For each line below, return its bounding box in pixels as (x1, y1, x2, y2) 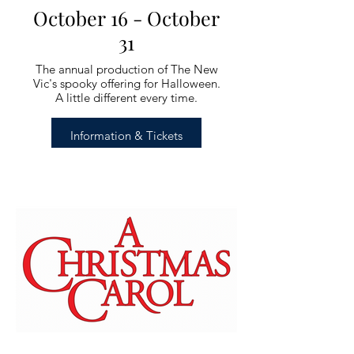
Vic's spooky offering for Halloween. (32, 76, 220, 91)
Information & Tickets (70, 127, 183, 143)
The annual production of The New (35, 62, 218, 77)
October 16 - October (33, 5, 220, 31)
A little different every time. (55, 90, 198, 105)
